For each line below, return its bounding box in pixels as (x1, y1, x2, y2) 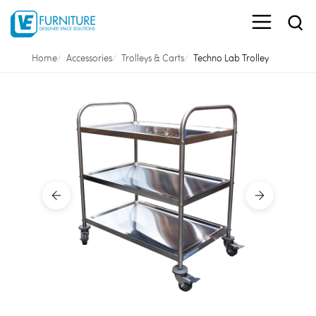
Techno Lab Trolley (193, 52, 269, 63)
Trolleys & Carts (121, 52, 184, 63)
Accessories (66, 52, 112, 63)
